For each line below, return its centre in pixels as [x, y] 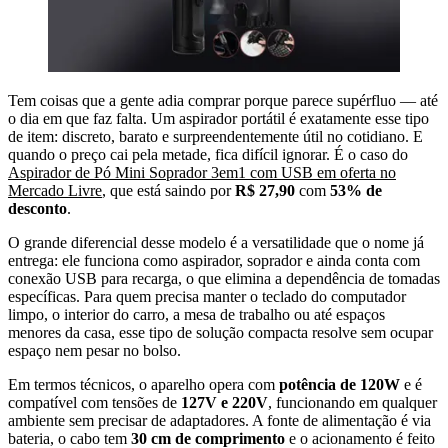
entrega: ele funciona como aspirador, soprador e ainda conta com [214, 260]
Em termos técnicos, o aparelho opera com [143, 384]
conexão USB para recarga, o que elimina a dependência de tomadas [224, 278]
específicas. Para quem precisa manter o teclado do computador [207, 296]
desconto [37, 208]
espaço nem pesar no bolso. [94, 350]
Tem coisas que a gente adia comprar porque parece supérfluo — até [223, 100]
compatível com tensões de [94, 402]
